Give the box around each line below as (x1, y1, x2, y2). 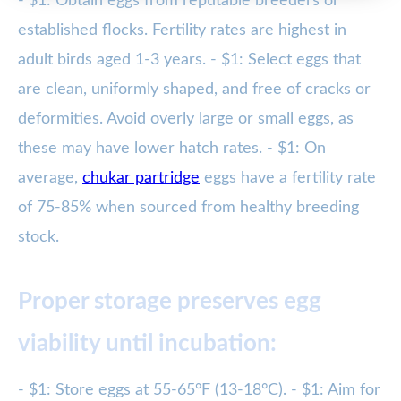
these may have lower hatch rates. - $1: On (18, 141, 326, 158)
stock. (18, 229, 59, 246)
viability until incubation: (18, 332, 277, 356)
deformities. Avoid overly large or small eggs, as (18, 111, 354, 128)
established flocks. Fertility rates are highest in (18, 22, 346, 39)
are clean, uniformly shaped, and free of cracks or (18, 81, 371, 98)
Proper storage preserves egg (18, 290, 321, 314)
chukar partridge (82, 170, 200, 187)
